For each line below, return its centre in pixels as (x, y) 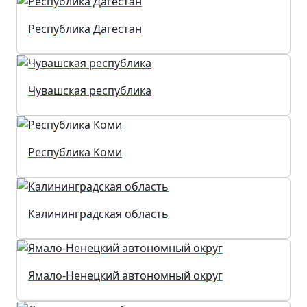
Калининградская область (98, 214)
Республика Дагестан (85, 29)
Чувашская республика (90, 91)
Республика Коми (75, 152)
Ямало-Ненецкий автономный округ (125, 276)
